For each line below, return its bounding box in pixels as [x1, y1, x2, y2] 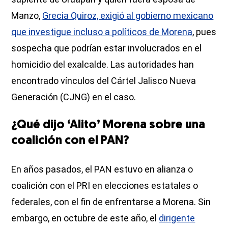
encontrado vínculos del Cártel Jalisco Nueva [11, 75, 196, 86]
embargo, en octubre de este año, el [11, 212, 159, 223]
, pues [192, 26, 217, 37]
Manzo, [11, 10, 43, 21]
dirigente [159, 212, 195, 223]
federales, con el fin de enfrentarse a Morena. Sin [11, 196, 211, 207]
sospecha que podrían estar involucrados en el [11, 42, 202, 53]
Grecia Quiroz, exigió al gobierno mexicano [42, 10, 214, 21]
